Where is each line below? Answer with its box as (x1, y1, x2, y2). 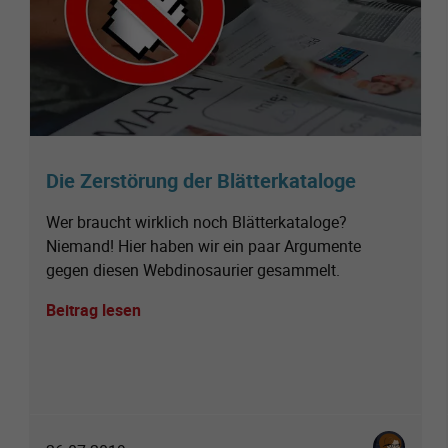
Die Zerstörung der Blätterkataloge (46, 166, 356, 194)
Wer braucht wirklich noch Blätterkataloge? (46, 210, 347, 233)
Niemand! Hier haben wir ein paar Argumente (46, 234, 361, 257)
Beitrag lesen (46, 298, 141, 321)
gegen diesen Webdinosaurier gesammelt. (46, 258, 340, 281)
